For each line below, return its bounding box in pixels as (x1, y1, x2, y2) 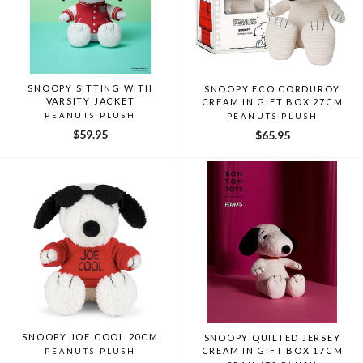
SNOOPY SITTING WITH (28, 82, 153, 93)
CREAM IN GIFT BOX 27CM (201, 96, 344, 107)
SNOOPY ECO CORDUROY (203, 83, 341, 94)
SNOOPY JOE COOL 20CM (22, 331, 159, 342)
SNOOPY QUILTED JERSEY (203, 331, 341, 343)
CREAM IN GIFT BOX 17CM (201, 344, 344, 356)
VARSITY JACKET (45, 95, 135, 106)
